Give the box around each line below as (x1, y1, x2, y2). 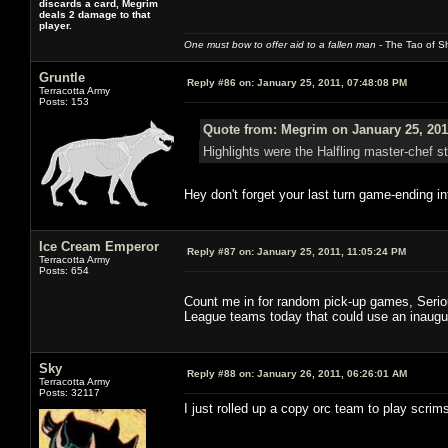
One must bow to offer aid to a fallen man (184, 38, 376, 50)
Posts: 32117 (39, 386, 100, 398)
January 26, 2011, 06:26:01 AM (254, 367, 407, 379)
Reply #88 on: (187, 367, 254, 379)
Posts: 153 (39, 95, 89, 107)
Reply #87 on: (187, 245, 254, 257)
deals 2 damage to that (39, 8, 150, 20)
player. (39, 19, 72, 31)
